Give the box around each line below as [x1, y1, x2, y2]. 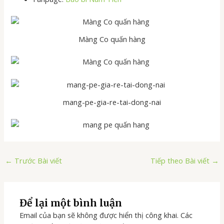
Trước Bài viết [12, 155, 62, 166]
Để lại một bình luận [19, 196, 122, 209]
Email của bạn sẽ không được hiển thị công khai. [19, 209, 179, 220]
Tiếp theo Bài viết [150, 155, 212, 166]
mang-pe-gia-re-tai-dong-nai [63, 96, 161, 107]
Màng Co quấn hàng [78, 33, 145, 44]
